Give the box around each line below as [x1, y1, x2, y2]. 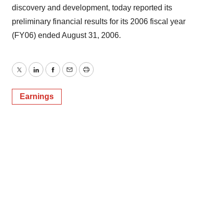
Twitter [18, 71, 42, 80]
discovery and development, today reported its [12, 3, 172, 12]
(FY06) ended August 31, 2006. [12, 31, 121, 39]
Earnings [20, 92, 54, 101]
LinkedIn [35, 71, 66, 80]
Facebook [52, 71, 87, 80]
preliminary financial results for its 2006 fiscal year [12, 17, 185, 26]
